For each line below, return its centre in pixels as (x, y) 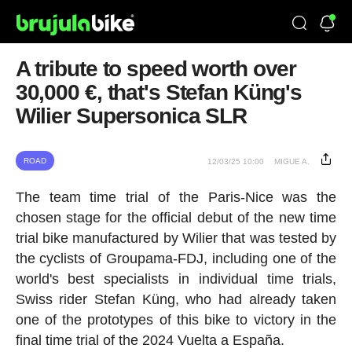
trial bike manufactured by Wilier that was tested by (176, 238)
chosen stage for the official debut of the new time (176, 218)
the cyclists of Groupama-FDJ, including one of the (176, 258)
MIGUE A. (292, 161)
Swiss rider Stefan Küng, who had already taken (176, 299)
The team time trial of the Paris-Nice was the (176, 197)
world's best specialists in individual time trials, (176, 279)
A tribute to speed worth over (156, 69)
